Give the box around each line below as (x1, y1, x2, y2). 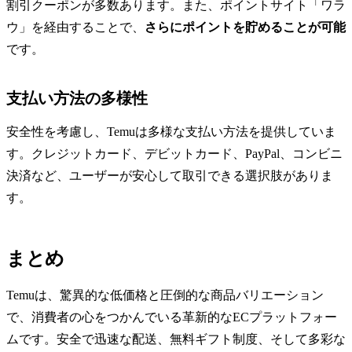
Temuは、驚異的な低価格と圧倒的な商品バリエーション (6, 288, 324, 302)
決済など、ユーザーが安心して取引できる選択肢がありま (6, 169, 333, 183)
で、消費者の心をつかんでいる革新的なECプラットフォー (6, 310, 337, 324)
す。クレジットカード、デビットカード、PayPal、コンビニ (6, 147, 343, 161)
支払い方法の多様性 (6, 90, 148, 108)
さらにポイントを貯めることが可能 (145, 20, 346, 35)
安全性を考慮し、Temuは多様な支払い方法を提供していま (6, 125, 336, 139)
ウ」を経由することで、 (6, 20, 145, 35)
